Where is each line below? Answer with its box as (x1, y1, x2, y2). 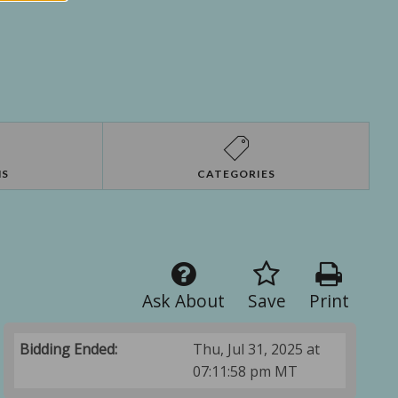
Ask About (141, 289, 225, 314)
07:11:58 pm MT (193, 362, 298, 382)
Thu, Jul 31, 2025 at (193, 339, 321, 360)
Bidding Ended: (20, 339, 118, 360)
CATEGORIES (196, 167, 275, 181)
